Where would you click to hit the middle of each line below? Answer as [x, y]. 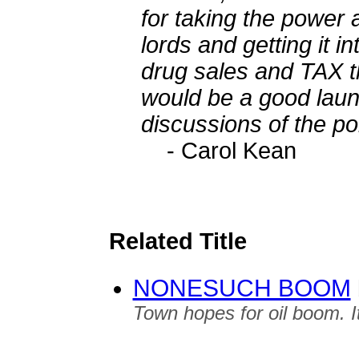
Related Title [177, 241]
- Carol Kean [231, 151]
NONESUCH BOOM [242, 288]
